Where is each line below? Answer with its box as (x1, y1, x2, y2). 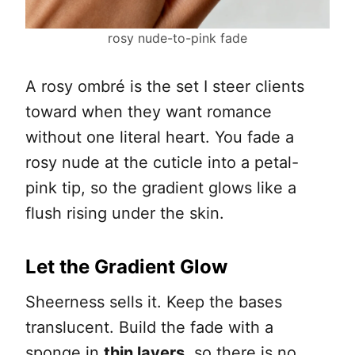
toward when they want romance (25, 102, 272, 122)
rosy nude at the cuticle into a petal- (25, 153, 299, 173)
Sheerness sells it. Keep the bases (25, 292, 282, 312)
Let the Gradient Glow (25, 255, 227, 279)
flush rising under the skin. (25, 204, 224, 223)
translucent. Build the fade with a (25, 318, 273, 338)
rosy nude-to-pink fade (108, 30, 247, 47)
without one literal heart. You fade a (25, 128, 294, 147)
